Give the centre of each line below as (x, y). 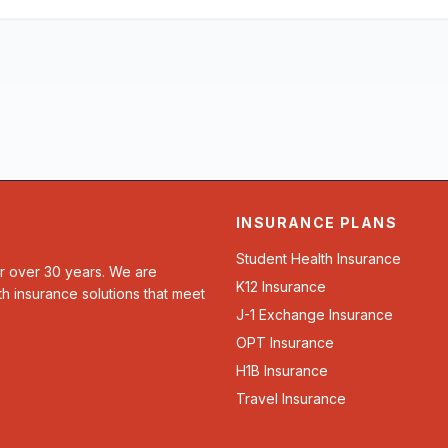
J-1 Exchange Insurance (314, 314)
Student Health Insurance (318, 258)
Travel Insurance (291, 398)
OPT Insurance (285, 342)
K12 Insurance (281, 286)
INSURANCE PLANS (316, 222)
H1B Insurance (282, 370)
